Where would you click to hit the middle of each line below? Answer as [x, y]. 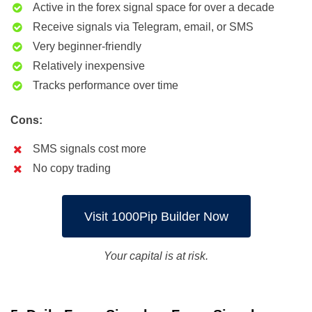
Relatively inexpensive [89, 66]
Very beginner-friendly [87, 47]
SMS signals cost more [89, 149]
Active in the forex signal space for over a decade [154, 8]
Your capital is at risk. [156, 256]
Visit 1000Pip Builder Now [156, 216]
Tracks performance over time [106, 86]
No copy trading [72, 169]
